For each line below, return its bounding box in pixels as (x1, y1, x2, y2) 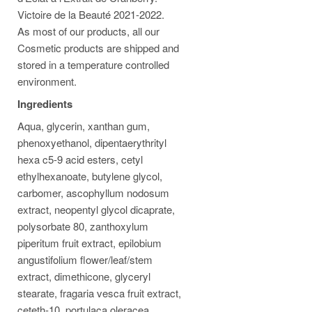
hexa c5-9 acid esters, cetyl (17, 152, 143, 166)
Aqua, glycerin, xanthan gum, (17, 118, 150, 133)
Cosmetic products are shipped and (17, 40, 179, 55)
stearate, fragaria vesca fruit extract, (17, 286, 181, 300)
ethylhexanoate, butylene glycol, (17, 169, 162, 183)
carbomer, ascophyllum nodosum (17, 185, 169, 200)
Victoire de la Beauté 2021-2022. (17, 7, 164, 22)
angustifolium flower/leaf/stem (17, 252, 153, 267)
